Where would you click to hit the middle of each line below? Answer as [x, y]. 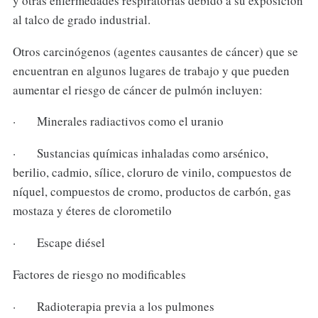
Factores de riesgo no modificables [99, 275]
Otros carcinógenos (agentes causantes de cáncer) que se [155, 51]
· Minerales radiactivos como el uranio [118, 121]
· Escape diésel [59, 243]
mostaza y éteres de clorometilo [92, 211]
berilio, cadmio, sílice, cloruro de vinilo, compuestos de [152, 172]
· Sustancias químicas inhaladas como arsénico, [140, 153]
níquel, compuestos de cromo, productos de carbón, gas [152, 192]
